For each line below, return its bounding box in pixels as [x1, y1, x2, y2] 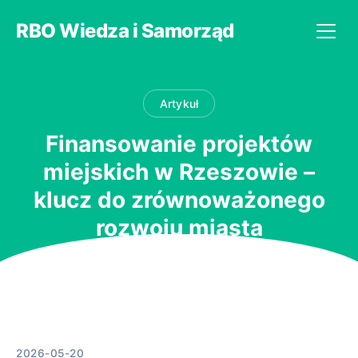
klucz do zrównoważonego [33, 185, 325, 213]
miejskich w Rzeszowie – [43, 157, 315, 185]
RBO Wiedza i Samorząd [16, 19, 234, 42]
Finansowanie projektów [46, 129, 312, 157]
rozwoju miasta [95, 213, 263, 241]
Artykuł [159, 96, 199, 110]
